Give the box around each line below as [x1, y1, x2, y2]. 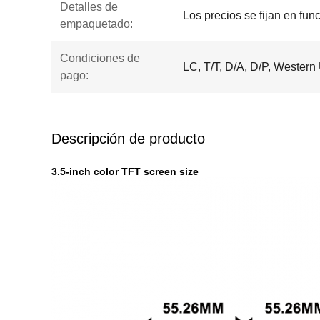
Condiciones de [60, 52, 140, 64]
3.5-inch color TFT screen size [51, 166, 199, 177]
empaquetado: [60, 18, 133, 30]
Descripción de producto [51, 131, 205, 146]
